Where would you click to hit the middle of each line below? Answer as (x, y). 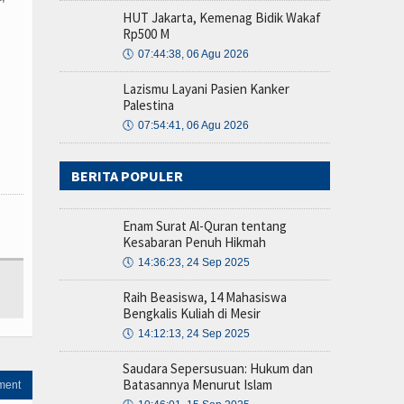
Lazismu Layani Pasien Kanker (206, 89)
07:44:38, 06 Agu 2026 (193, 54)
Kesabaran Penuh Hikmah (194, 242)
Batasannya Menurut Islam (197, 385)
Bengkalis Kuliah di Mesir (192, 313)
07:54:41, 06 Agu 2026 (193, 125)
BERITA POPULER (127, 176)
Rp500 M (146, 34)
